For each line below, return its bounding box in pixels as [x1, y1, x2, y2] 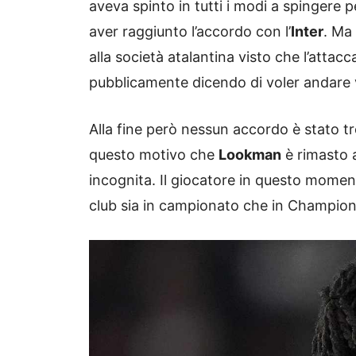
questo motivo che [89, 146, 219, 164]
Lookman [219, 146, 281, 164]
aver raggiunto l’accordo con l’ [89, 23, 291, 41]
